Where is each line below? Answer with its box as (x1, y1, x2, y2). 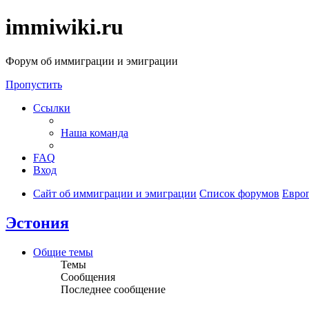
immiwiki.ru (6, 14, 123, 40)
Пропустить (6, 78, 62, 90)
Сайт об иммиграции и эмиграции (33, 187, 197, 199)
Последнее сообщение (61, 283, 166, 295)
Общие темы (33, 246, 93, 258)
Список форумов (199, 187, 279, 199)
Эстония (6, 213, 69, 232)
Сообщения (61, 270, 115, 283)
